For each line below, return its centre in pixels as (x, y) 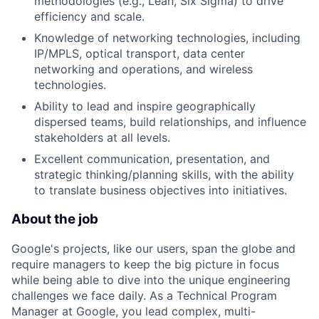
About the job (55, 219)
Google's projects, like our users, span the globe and (153, 248)
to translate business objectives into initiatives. (161, 190)
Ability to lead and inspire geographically (145, 106)
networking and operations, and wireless (143, 69)
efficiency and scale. (89, 17)
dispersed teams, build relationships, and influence (170, 122)
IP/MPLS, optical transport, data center (140, 54)
